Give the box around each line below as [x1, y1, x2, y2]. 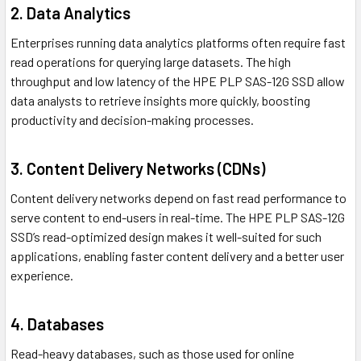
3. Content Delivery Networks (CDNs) [10, 159, 265, 179]
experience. [10, 268, 73, 284]
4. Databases [10, 314, 104, 334]
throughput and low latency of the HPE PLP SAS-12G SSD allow [10, 73, 345, 89]
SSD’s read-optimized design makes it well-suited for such [10, 229, 322, 245]
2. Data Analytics [10, 3, 131, 23]
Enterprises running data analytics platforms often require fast [10, 35, 346, 51]
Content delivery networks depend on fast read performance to [10, 190, 346, 206]
